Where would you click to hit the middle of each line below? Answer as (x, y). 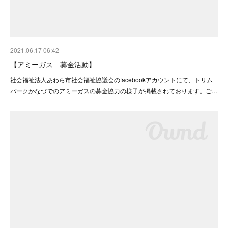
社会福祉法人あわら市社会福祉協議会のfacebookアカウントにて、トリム (111, 80)
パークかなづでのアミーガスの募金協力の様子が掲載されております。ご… (114, 91)
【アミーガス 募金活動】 (53, 64)
